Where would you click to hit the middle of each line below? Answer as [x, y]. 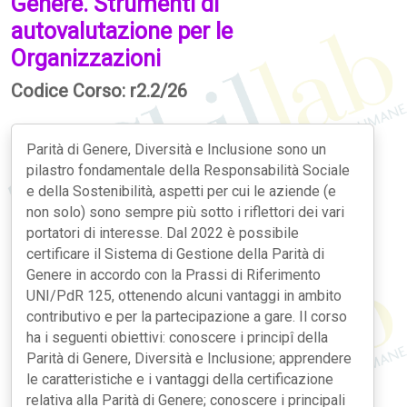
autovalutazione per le [122, 31]
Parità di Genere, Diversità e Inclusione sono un [176, 149]
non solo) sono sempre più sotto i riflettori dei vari [185, 212]
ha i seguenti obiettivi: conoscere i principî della [177, 337]
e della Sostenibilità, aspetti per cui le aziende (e [181, 191]
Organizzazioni [86, 58]
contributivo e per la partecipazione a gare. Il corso [187, 316]
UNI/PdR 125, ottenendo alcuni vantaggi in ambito [184, 295]
